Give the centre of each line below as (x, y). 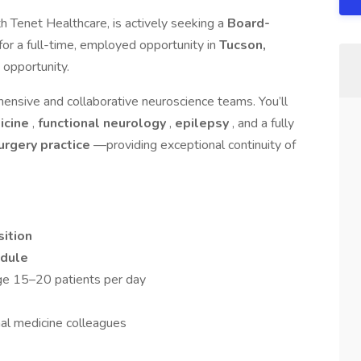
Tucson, (243, 45)
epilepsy (203, 123)
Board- (249, 23)
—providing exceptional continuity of (195, 145)
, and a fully (263, 123)
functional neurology (104, 123)
